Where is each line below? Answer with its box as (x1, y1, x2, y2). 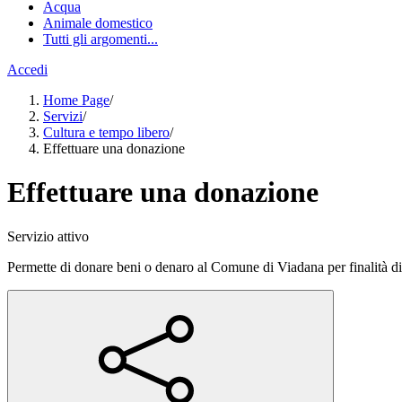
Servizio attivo (7, 228, 89, 244)
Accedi (7, 62, 48, 77)
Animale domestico (43, 15, 153, 31)
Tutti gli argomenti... (43, 31, 158, 47)
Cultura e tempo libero (43, 125, 170, 140)
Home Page (43, 92, 109, 108)
